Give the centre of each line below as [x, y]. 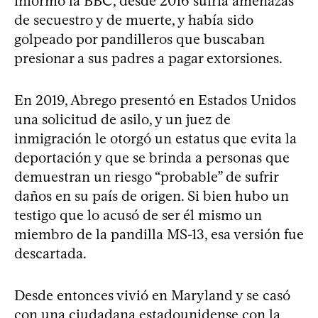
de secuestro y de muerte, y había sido [134, 20]
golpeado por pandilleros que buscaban [139, 39]
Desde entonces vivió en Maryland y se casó [152, 295]
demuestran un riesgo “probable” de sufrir [146, 176]
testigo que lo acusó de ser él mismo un [138, 215]
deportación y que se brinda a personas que [152, 157]
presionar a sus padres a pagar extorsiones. [148, 58]
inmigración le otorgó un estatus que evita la [155, 138]
